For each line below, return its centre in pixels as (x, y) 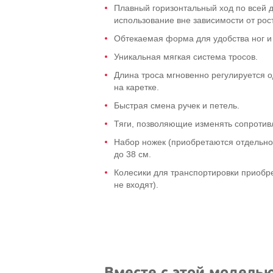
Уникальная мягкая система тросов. (186, 57)
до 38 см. (133, 154)
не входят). (136, 185)
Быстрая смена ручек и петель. (177, 105)
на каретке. (136, 87)
